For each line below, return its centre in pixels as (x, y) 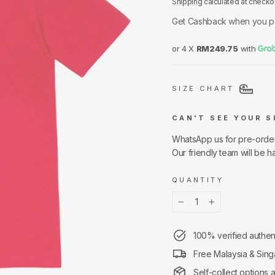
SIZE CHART (203, 89)
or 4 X (184, 49)
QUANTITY (198, 180)
